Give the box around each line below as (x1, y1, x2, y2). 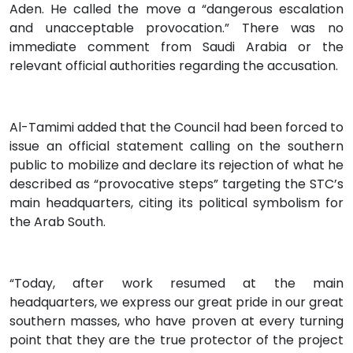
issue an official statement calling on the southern (9, 136, 344, 155)
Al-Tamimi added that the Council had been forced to (9, 117, 344, 136)
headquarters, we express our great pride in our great (9, 292, 344, 311)
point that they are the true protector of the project (9, 330, 344, 349)
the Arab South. (9, 212, 106, 231)
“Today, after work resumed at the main (9, 273, 344, 292)
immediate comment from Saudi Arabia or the (9, 37, 344, 56)
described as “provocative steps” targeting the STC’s (9, 174, 344, 193)
